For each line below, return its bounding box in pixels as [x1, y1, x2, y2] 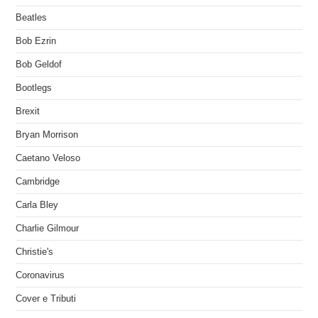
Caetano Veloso [16, 153, 81, 163]
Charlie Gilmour [16, 223, 79, 234]
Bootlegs [16, 82, 53, 93]
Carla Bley [16, 199, 59, 210]
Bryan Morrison [16, 129, 79, 140]
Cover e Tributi [16, 293, 77, 304]
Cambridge [16, 176, 60, 187]
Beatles [16, 12, 48, 23]
